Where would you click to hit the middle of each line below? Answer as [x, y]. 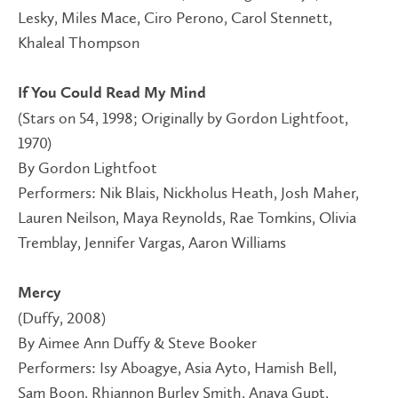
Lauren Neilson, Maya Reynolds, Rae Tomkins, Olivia [187, 218]
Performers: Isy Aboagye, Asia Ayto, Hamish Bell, [177, 368]
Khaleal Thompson [79, 43]
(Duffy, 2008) [62, 318]
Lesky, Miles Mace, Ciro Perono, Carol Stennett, [175, 18]
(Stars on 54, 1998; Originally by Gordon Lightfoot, [183, 119]
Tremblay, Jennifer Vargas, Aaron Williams [152, 243]
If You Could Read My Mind [112, 94]
